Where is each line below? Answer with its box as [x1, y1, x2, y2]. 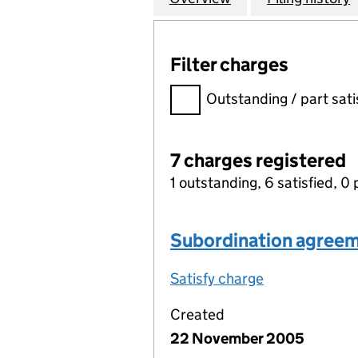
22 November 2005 [170, 329, 304, 348]
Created [170, 305, 225, 324]
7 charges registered [170, 149, 346, 172]
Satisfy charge [170, 269, 264, 288]
